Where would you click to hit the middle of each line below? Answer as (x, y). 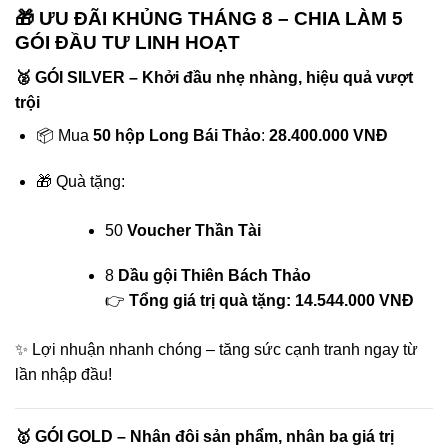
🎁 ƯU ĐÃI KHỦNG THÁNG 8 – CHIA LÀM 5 (209, 19)
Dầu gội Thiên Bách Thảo (214, 276)
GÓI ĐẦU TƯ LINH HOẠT (127, 43)
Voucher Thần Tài (193, 230)
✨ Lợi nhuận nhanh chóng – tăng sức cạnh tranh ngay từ (216, 350)
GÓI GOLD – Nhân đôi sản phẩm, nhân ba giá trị (214, 437)
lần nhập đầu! (63, 375)
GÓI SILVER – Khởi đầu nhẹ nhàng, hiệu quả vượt (224, 77)
